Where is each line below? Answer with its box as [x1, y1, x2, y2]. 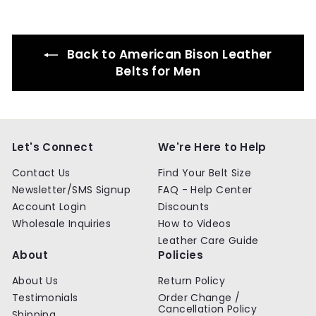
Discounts [158, 199, 209, 214]
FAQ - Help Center [158, 182, 253, 197]
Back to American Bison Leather [63, 45, 272, 63]
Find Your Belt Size [158, 165, 252, 180]
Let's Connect [12, 139, 93, 154]
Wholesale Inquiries [12, 216, 111, 231]
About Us [12, 273, 58, 288]
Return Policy [158, 273, 225, 288]
